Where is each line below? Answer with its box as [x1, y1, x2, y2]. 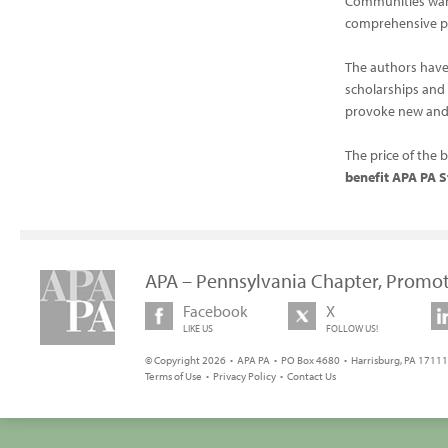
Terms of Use [145, 369, 202, 383]
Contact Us [287, 369, 336, 383]
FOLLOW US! [326, 322, 379, 335]
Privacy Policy [213, 369, 276, 383]
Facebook [183, 301, 248, 321]
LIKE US [183, 322, 213, 335]
